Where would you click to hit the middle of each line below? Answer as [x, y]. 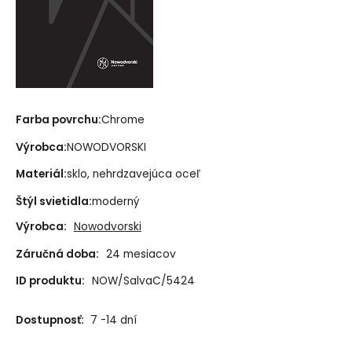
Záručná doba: [57, 254]
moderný [115, 202]
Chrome [123, 119]
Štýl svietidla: [53, 202]
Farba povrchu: [58, 119]
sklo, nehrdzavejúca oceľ [133, 174]
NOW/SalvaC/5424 [143, 281]
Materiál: [41, 174]
